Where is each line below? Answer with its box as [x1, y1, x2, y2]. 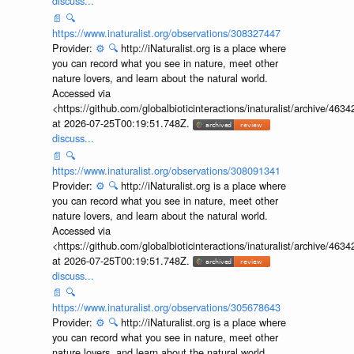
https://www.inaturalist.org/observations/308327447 [51, 25, 281, 40]
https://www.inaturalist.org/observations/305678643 [51, 299, 281, 315]
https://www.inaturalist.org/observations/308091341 [51, 162, 281, 178]
